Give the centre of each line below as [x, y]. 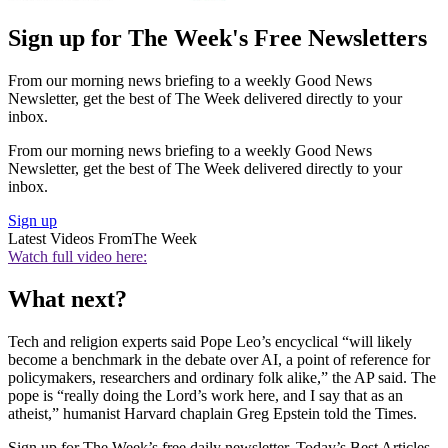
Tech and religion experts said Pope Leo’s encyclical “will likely [210, 341]
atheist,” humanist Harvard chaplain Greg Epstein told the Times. [212, 413]
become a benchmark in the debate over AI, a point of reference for [219, 359]
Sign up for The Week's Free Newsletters [217, 38]
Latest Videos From [70, 239]
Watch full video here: [77, 257]
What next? [67, 298]
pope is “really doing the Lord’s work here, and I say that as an [205, 395]
